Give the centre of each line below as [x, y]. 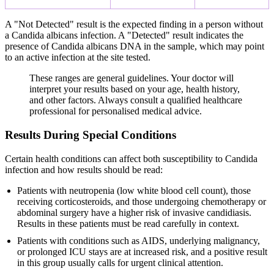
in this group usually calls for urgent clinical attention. [120, 262]
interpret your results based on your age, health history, [135, 89]
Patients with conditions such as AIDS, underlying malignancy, [139, 240]
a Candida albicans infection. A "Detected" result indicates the [124, 35]
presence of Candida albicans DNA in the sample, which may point [135, 46]
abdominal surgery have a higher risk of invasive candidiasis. [134, 212]
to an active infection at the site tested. [78, 57]
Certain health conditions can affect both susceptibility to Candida [131, 158]
